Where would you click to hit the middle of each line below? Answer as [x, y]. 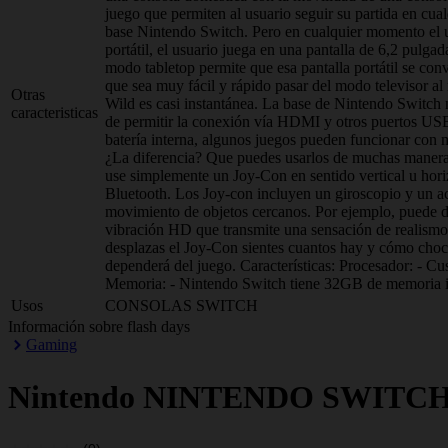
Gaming [51, 344]
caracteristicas [54, 112]
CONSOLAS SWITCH [181, 305]
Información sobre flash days [99, 326]
